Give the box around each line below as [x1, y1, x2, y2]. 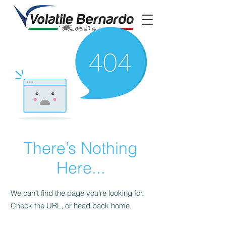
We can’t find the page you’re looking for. [11, 188, 144, 198]
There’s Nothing [24, 138, 138, 158]
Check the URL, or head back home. [11, 201, 132, 210]
